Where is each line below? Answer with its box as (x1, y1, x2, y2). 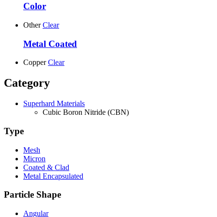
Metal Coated (23, 38, 77, 49)
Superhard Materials (23, 99, 85, 108)
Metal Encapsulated (23, 171, 83, 180)
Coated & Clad (23, 163, 69, 171)
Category (4, 77, 50, 90)
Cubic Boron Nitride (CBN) (43, 108, 129, 117)
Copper (23, 58, 46, 67)
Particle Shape (4, 189, 61, 200)
